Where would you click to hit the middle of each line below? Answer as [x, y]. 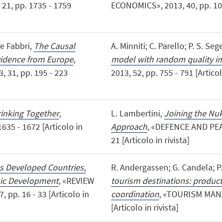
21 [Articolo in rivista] [150, 140]
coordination [135, 194]
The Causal [54, 46]
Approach [129, 126]
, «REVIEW [76, 181]
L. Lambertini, [137, 113]
